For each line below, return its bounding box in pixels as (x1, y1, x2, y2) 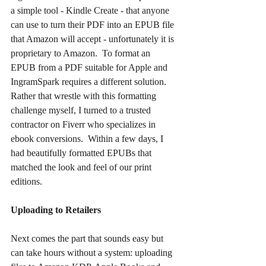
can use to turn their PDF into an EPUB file (11, 20, 176, 30)
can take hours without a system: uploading (11, 248, 175, 258)
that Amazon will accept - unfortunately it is (11, 34, 176, 45)
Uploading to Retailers (11, 205, 101, 216)
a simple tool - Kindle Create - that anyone (11, 5, 172, 16)
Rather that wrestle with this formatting (11, 91, 159, 102)
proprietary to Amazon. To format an (11, 48, 153, 59)
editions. (11, 176, 42, 187)
